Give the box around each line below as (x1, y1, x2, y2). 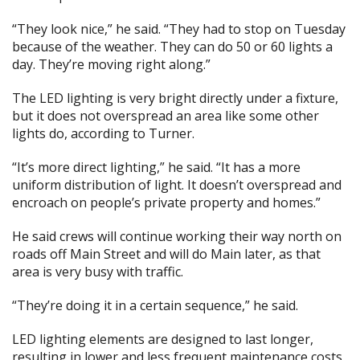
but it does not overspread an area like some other (12, 107, 319, 125)
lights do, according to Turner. (12, 125, 194, 142)
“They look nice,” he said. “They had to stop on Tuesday (12, 20, 346, 38)
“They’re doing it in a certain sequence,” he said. (12, 297, 298, 314)
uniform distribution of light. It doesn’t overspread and (12, 176, 342, 194)
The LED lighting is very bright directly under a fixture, (12, 89, 338, 107)
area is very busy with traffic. (12, 263, 183, 280)
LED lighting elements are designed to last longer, (12, 330, 313, 348)
